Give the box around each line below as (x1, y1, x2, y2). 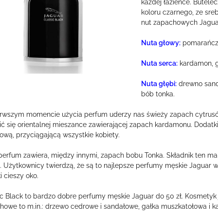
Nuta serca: (141, 59, 178, 67)
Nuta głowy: (141, 39, 181, 47)
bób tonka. (141, 90, 175, 98)
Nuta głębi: (141, 80, 177, 88)
